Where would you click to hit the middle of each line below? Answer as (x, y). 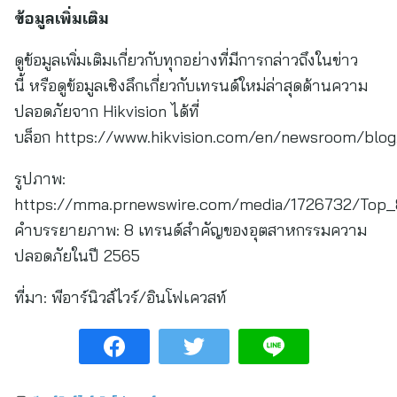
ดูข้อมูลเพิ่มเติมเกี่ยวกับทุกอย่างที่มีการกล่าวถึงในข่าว (186, 60)
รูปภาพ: (40, 179)
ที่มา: (31, 297)
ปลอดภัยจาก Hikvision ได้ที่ (107, 111)
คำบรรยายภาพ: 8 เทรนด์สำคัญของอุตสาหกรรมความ (191, 230)
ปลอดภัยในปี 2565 (77, 256)
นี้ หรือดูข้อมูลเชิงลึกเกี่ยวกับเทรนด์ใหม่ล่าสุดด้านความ (191, 86)
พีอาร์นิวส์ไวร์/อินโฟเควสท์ (137, 297)
